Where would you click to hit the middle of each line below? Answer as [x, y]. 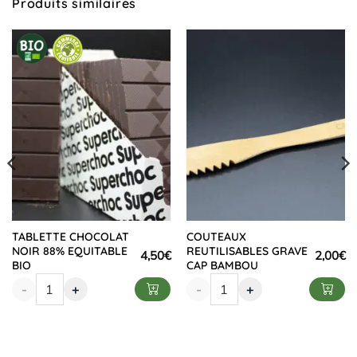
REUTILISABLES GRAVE [247, 251]
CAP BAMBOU [222, 265]
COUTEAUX [216, 236]
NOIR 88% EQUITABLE [69, 251]
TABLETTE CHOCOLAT [70, 236]
